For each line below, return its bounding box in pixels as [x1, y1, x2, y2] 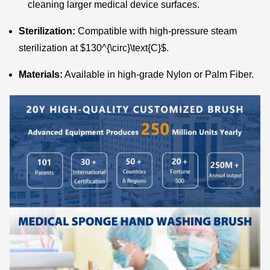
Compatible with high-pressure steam [75, 25, 237, 36]
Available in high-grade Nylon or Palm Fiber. [63, 69, 254, 80]
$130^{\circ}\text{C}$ [80, 42, 167, 53]
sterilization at [19, 42, 81, 53]
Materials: [19, 69, 63, 80]
